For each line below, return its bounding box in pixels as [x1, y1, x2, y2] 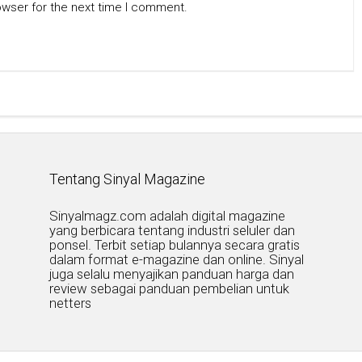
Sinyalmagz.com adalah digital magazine [49, 207, 286, 224]
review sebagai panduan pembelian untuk [49, 280, 290, 297]
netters [49, 294, 92, 311]
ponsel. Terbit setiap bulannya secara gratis [49, 236, 301, 253]
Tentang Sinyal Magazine [49, 170, 206, 187]
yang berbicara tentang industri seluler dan [49, 221, 296, 238]
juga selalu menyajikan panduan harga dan [49, 265, 295, 282]
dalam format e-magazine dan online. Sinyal [49, 250, 305, 267]
